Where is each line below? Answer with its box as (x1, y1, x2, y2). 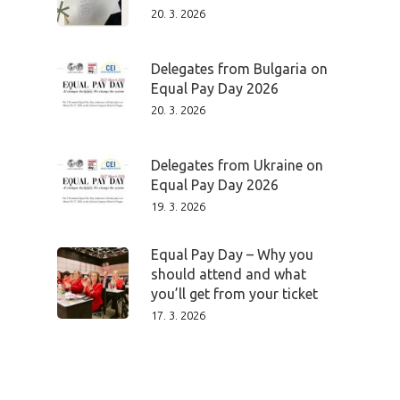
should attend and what (151, 266, 306, 283)
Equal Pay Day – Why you (151, 246, 313, 263)
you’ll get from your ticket (151, 286, 318, 303)
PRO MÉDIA (266, 308, 322, 320)
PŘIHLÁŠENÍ (318, 328, 372, 339)
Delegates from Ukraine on (151, 157, 323, 174)
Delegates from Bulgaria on (151, 61, 328, 78)
